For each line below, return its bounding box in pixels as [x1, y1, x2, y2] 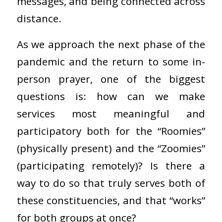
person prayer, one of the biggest [16, 72, 206, 86]
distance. [16, 11, 64, 25]
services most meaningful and [16, 107, 206, 121]
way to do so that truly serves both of [16, 176, 206, 190]
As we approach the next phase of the [16, 37, 206, 52]
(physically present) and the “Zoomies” [16, 141, 206, 156]
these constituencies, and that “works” [16, 193, 206, 208]
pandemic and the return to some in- [16, 55, 206, 69]
